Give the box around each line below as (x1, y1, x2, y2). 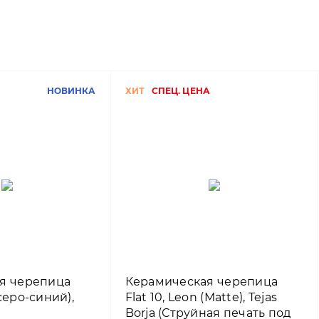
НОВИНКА (46, 85, 96, 96)
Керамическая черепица (125, 274, 278, 288)
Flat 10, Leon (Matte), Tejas (125, 290, 278, 304)
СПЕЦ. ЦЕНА (151, 85, 210, 96)
